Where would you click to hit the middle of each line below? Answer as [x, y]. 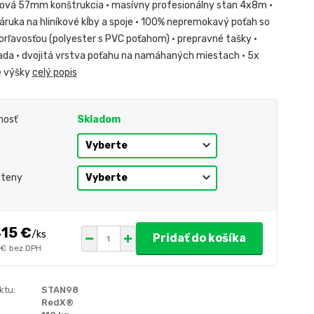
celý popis [54, 73]
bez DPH [25, 248]
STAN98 [60, 290]
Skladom [98, 120]
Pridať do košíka [199, 238]
